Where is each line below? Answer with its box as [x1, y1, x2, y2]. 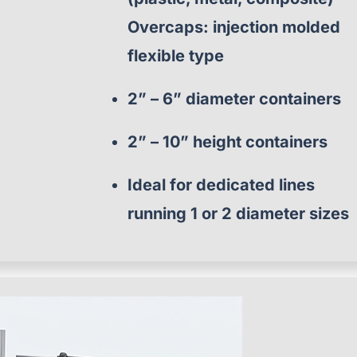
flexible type [127, 46, 225, 65]
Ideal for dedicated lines [127, 175, 316, 194]
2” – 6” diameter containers [127, 89, 342, 108]
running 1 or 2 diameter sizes [127, 204, 350, 223]
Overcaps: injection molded [127, 18, 341, 37]
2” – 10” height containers [127, 132, 328, 151]
